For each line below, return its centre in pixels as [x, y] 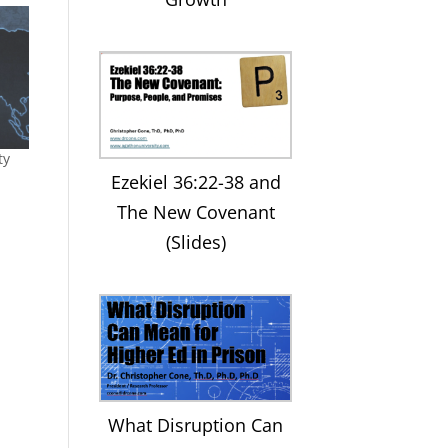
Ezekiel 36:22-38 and [195, 181]
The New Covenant [195, 211]
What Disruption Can [196, 424]
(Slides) [195, 241]
